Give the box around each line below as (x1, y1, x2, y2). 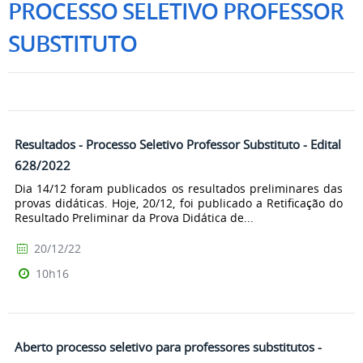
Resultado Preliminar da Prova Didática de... (15, 209, 254, 225)
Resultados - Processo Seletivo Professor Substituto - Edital (15, 136, 341, 152)
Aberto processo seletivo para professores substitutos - (15, 338, 322, 355)
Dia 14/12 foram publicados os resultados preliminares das (15, 180, 343, 196)
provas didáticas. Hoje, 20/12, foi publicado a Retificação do (15, 194, 343, 211)
